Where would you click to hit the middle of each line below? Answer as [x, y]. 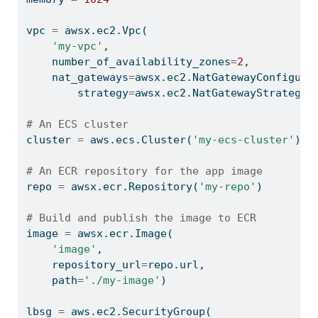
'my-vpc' [77, 46]
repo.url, [176, 265]
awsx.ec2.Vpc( [103, 31]
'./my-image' [122, 281]
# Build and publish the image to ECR [141, 218]
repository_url [83, 265]
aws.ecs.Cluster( [138, 140]
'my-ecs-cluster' [243, 140]
